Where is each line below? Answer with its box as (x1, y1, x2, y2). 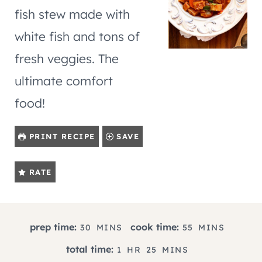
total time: (66, 243, 113, 255)
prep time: (30, 220, 77, 233)
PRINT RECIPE (26, 131, 95, 141)
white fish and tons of (15, 28, 140, 44)
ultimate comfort (15, 73, 113, 88)
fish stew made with (15, 6, 130, 22)
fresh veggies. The (15, 50, 119, 66)
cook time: (130, 220, 179, 233)
